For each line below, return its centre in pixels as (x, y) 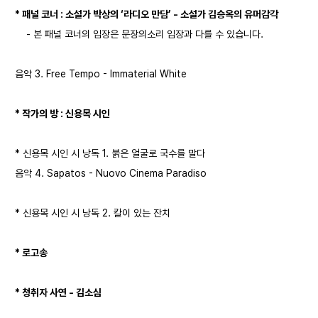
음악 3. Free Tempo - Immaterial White (101, 73)
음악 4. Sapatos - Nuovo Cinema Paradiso (111, 173)
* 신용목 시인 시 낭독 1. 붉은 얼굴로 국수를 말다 (110, 153)
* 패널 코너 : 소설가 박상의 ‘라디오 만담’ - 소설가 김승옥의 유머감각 (147, 14)
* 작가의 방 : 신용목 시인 (62, 113)
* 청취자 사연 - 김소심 (58, 292)
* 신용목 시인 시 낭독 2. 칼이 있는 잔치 (93, 213)
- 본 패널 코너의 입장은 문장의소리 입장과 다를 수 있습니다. (139, 34)
